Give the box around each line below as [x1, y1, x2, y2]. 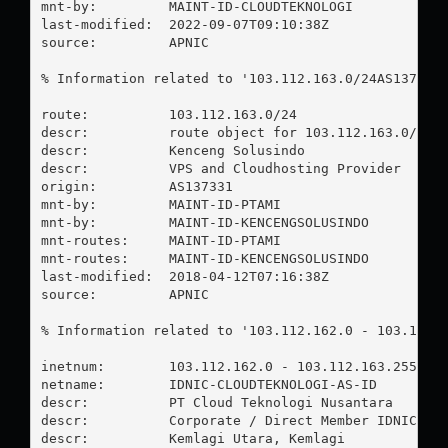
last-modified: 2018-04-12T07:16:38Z [40, 268, 329, 284]
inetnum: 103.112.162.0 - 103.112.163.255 [40, 358, 417, 374]
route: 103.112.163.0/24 [40, 106, 297, 122]
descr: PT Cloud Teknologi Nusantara [40, 394, 393, 410]
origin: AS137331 [40, 178, 233, 194]
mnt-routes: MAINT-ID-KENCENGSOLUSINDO [40, 250, 369, 266]
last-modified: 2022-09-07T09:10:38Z [40, 16, 329, 32]
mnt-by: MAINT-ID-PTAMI [40, 196, 281, 212]
